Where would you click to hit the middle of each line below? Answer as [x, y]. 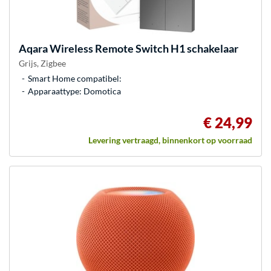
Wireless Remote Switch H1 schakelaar [143, 48]
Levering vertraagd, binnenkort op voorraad [170, 140]
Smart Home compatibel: [75, 78]
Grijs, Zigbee [42, 63]
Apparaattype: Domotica [74, 91]
